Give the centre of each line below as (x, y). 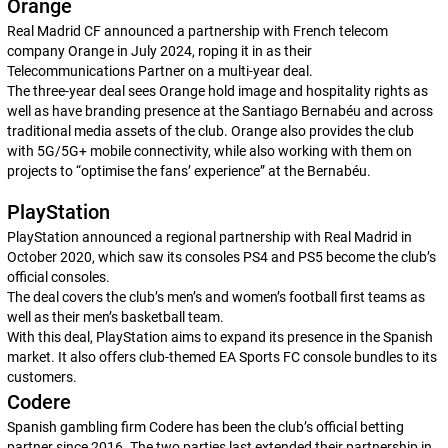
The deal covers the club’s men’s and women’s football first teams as (215, 297)
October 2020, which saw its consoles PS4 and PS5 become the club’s (221, 257)
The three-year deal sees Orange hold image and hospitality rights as (217, 91)
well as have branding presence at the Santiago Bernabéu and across (219, 111)
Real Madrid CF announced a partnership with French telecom (197, 31)
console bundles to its (368, 357)
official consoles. (58, 277)
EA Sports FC (259, 357)
